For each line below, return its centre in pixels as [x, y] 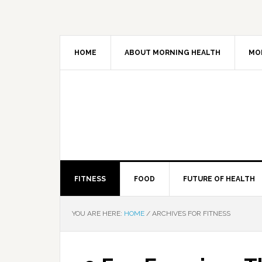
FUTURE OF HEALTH [219, 179]
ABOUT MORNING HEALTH [173, 53]
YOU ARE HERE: [98, 213]
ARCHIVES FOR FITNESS [190, 213]
